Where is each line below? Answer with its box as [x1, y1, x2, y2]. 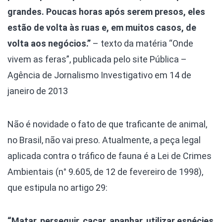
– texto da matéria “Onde [91, 38, 193, 49]
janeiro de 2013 [7, 86, 68, 97]
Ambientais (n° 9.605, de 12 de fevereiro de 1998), [7, 166, 203, 177]
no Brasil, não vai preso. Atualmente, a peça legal [7, 135, 201, 146]
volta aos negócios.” [7, 38, 91, 49]
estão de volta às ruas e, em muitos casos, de [7, 22, 196, 33]
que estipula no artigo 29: [7, 182, 108, 193]
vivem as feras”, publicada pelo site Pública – [7, 54, 187, 65]
